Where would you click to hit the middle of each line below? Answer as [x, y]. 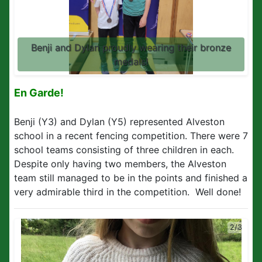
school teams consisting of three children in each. [124, 150]
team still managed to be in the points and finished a [131, 178]
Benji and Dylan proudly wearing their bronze [131, 47]
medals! [131, 61]
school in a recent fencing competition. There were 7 [131, 136]
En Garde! [39, 93]
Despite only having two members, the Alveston [120, 164]
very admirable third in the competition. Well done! [127, 192]
